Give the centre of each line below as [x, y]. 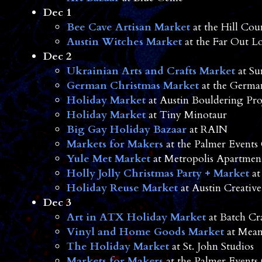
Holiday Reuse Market [122, 188]
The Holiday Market [118, 247]
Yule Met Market [108, 159]
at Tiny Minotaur [186, 115]
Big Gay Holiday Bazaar [126, 130]
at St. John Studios [211, 247]
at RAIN [207, 130]
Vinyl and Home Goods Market [145, 232]
